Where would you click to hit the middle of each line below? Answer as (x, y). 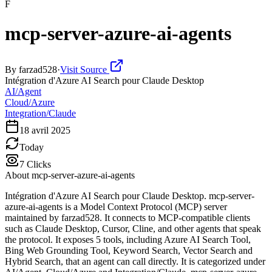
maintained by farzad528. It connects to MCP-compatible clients (127, 217)
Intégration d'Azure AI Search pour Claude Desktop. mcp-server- (130, 195)
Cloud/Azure (30, 102)
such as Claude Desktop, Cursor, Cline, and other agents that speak (133, 228)
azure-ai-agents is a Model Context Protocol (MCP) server (116, 206)
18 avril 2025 (45, 130)
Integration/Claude (40, 113)
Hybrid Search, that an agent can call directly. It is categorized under (135, 261)
